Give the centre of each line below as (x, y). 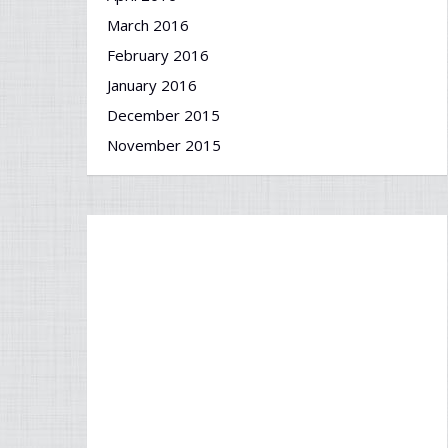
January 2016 (152, 85)
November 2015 (164, 145)
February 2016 (158, 55)
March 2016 (148, 25)
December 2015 (163, 115)
